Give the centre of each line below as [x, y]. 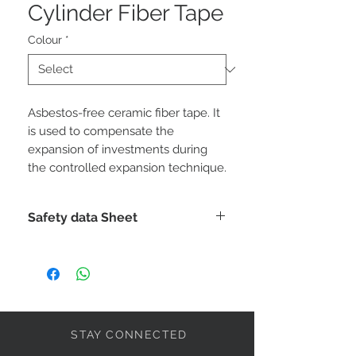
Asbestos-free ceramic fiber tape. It [124, 113]
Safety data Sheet [83, 217]
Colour [45, 40]
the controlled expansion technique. [127, 168]
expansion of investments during [118, 149]
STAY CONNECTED [129, 335]
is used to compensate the [101, 131]
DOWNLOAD [62, 247]
